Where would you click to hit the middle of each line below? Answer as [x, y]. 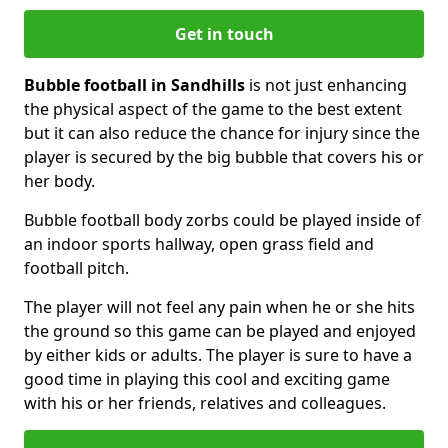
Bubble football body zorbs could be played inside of [222, 219]
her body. [59, 180]
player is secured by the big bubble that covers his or [224, 156]
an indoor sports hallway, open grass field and [199, 243]
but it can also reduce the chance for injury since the [222, 132]
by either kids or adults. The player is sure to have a [218, 354]
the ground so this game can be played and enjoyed [220, 330]
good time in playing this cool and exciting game [207, 378]
